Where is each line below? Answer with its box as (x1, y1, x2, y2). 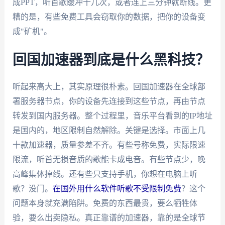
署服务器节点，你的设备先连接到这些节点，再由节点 (12, 97, 205, 106)
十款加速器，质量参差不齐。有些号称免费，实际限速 (12, 141, 205, 150)
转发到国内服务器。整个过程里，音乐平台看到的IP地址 (12, 111, 212, 121)
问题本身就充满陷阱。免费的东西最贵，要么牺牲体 (12, 199, 197, 208)
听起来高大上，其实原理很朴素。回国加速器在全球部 (12, 82, 205, 91)
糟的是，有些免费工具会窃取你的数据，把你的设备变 (12, 12, 205, 21)
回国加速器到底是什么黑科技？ (12, 53, 209, 68)
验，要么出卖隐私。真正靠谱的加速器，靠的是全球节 (12, 213, 205, 222)
